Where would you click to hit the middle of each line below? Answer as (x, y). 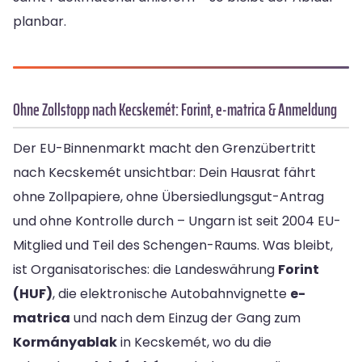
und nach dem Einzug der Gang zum (185, 318)
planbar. (40, 22)
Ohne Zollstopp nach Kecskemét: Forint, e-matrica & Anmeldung (175, 110)
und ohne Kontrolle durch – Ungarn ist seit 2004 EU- (177, 221)
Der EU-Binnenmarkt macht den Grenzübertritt (164, 149)
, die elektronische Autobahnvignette (171, 294)
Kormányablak (65, 343)
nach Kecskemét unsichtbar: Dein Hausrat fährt (164, 173)
